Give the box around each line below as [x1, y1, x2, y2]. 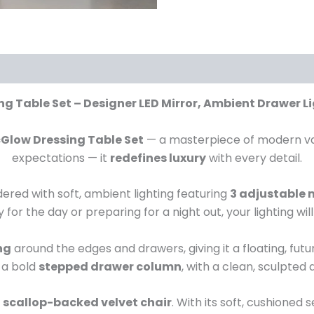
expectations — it [12, 149, 110, 166]
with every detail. [206, 149, 302, 166]
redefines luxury [110, 149, 206, 166]
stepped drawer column [38, 258, 182, 275]
